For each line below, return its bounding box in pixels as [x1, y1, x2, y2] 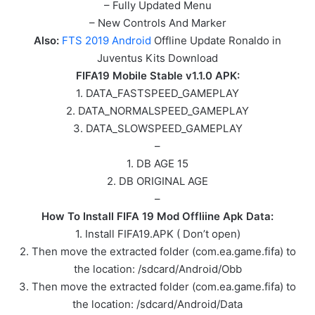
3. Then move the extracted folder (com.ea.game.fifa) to [19, 279, 296, 293]
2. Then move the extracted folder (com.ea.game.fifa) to [19, 244, 296, 258]
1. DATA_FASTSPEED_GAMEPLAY [76, 86, 239, 100]
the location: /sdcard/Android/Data [72, 297, 243, 311]
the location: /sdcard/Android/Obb [73, 262, 242, 276]
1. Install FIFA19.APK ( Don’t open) [75, 226, 240, 240]
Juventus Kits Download [97, 51, 218, 65]
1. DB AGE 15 [127, 156, 188, 170]
